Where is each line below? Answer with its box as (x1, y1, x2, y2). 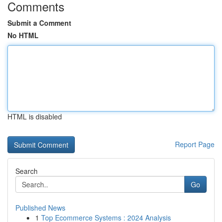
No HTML (7, 30, 39, 40)
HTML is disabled (7, 111, 62, 121)
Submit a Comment (7, 18, 71, 28)
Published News (15, 203, 65, 213)
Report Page (175, 139, 215, 149)
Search (15, 166, 38, 176)
